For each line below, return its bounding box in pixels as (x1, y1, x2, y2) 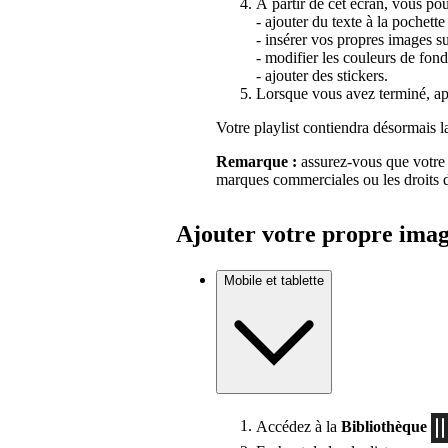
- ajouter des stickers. (256, 67, 388, 85)
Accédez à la (256, 417, 341, 435)
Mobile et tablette (224, 272, 324, 288)
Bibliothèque (341, 417, 427, 435)
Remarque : (216, 153, 297, 171)
